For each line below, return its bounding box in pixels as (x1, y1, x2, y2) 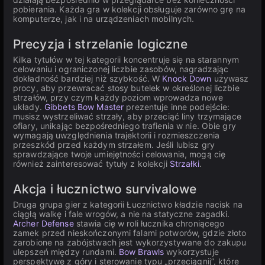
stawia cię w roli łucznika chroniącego (73, 218, 225, 228)
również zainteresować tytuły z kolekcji (13, 159, 170, 169)
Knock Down (162, 73, 212, 83)
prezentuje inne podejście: (124, 102, 230, 112)
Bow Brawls (119, 247, 164, 257)
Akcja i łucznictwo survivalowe (13, 182, 197, 196)
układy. (13, 102, 44, 112)
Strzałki (169, 159, 199, 169)
